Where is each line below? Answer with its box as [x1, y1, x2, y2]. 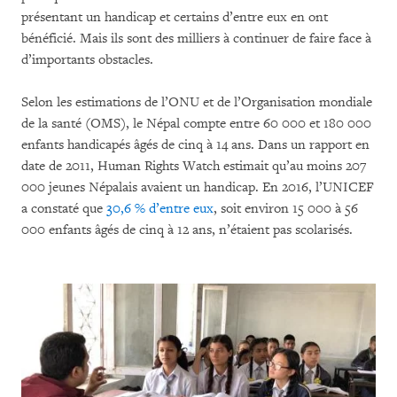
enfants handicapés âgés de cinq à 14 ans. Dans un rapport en [21, 136, 370, 153]
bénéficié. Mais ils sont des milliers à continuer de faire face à [21, 30, 371, 47]
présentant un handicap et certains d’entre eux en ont [21, 9, 328, 26]
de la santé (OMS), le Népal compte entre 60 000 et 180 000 [21, 115, 371, 132]
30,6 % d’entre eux [106, 200, 214, 217]
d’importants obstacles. [21, 51, 153, 68]
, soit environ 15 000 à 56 [214, 200, 358, 217]
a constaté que [21, 200, 106, 217]
